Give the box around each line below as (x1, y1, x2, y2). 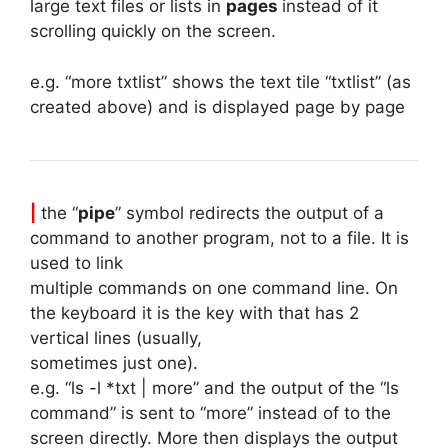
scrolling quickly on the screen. (30, 21, 276, 42)
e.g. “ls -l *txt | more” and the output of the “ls (30, 377, 399, 398)
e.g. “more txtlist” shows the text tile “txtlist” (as (30, 71, 411, 92)
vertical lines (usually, (30, 327, 202, 348)
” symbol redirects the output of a (115, 202, 384, 223)
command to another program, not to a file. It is (30, 227, 409, 248)
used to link (30, 252, 123, 273)
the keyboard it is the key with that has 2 (30, 302, 359, 323)
